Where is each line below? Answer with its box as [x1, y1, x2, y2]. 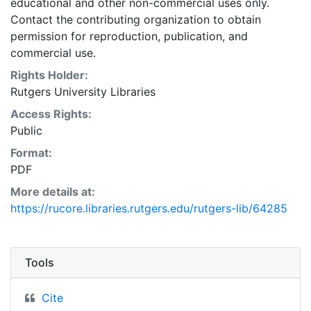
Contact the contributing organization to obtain [10, 12, 261, 26]
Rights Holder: [10, 68, 88, 82]
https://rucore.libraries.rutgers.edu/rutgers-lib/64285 [10, 201, 287, 215]
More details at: [10, 185, 95, 199]
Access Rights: [10, 107, 92, 121]
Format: [10, 146, 52, 160]
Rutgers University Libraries [10, 85, 155, 99]
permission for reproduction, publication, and [10, 29, 248, 43]
